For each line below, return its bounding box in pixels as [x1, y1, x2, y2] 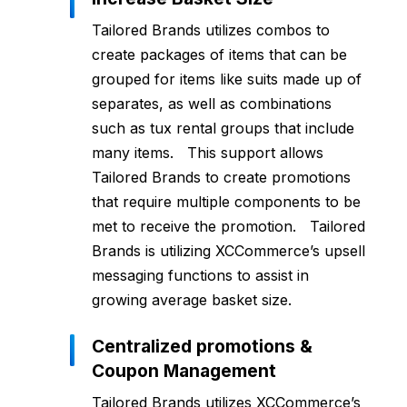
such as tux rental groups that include [91, 119, 354, 138]
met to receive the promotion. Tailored [91, 217, 365, 236]
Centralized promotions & [91, 335, 313, 358]
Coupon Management [91, 360, 276, 382]
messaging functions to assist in [91, 266, 309, 285]
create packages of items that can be [91, 45, 347, 65]
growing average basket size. [91, 291, 292, 310]
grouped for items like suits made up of [91, 70, 362, 89]
